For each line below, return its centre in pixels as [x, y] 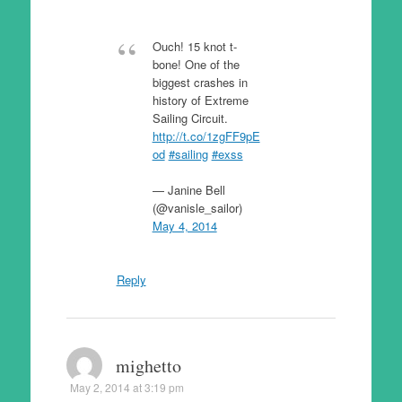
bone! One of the [196, 64]
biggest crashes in [200, 82]
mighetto [148, 366]
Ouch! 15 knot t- [194, 46]
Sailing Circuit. [190, 118]
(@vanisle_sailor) [197, 207]
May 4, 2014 [184, 225]
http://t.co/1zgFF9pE [206, 136]
